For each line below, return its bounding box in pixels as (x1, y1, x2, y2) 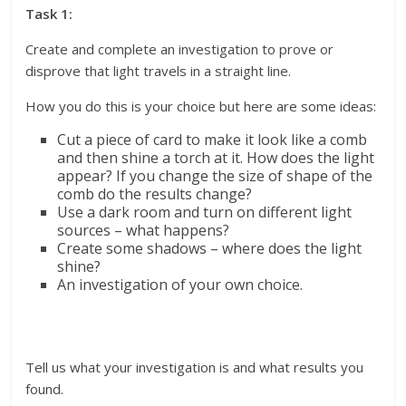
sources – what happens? (57, 220, 230, 241)
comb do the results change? (57, 184, 253, 205)
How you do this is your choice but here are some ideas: (25, 97, 377, 116)
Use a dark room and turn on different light (57, 202, 353, 223)
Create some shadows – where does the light (57, 238, 362, 259)
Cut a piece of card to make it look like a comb (57, 130, 368, 150)
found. (25, 380, 64, 399)
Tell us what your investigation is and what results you (25, 358, 364, 377)
